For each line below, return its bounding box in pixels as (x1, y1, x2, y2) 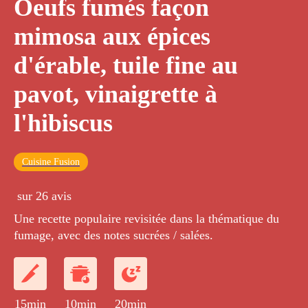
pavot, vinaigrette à (14, 80, 217, 109)
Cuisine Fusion (22, 157, 80, 168)
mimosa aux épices (14, 23, 210, 51)
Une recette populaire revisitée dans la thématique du (14, 212, 279, 226)
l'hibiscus (14, 109, 113, 137)
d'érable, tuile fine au (14, 52, 238, 80)
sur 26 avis (17, 189, 71, 203)
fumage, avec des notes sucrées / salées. (14, 228, 213, 243)
